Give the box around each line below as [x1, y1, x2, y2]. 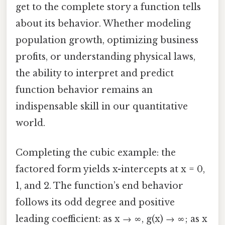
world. [16, 118, 45, 129]
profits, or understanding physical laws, [16, 51, 195, 63]
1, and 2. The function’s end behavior [16, 180, 183, 192]
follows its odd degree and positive [16, 197, 175, 208]
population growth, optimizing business [16, 35, 198, 46]
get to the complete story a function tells [16, 2, 201, 13]
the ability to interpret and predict [16, 68, 174, 79]
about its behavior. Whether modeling [16, 18, 191, 30]
